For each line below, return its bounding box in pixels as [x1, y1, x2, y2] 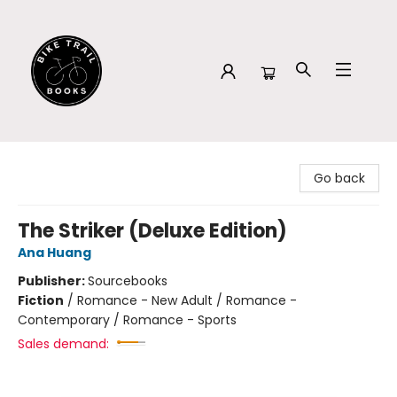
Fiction [18, 292, 64, 309]
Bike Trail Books [13, 150, 105, 167]
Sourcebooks [88, 272, 167, 290]
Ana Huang [18, 244, 91, 261]
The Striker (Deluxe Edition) [18, 217, 287, 245]
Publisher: [18, 272, 88, 290]
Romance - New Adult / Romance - [77, 292, 297, 309]
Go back [314, 169, 365, 187]
